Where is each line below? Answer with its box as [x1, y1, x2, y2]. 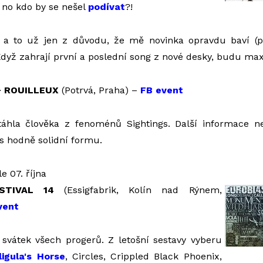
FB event [140, 85, 183, 96]
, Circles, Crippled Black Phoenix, [65, 251, 222, 262]
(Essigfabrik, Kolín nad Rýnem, [53, 184, 222, 195]
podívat [87, 1, 125, 12]
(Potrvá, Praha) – [58, 85, 140, 96]
